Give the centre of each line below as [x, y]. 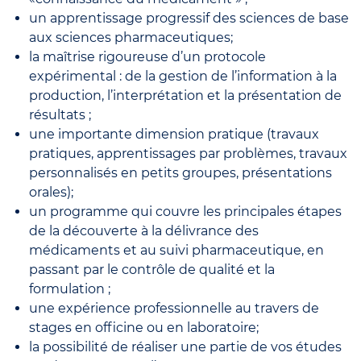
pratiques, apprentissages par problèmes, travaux [188, 154]
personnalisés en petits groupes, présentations [180, 173]
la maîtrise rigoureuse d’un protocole [147, 57]
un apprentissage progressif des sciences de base [189, 19]
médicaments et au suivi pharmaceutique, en [176, 251]
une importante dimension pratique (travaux [174, 135]
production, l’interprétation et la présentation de [185, 96]
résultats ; [60, 115]
